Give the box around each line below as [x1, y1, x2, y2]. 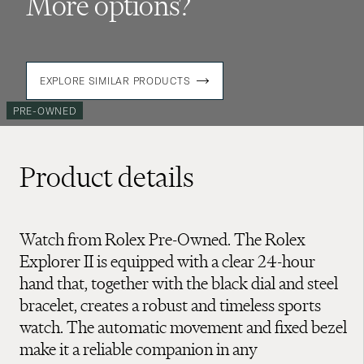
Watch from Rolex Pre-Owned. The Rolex [19, 228, 305, 251]
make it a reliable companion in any [19, 338, 258, 361]
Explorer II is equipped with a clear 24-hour [19, 250, 315, 273]
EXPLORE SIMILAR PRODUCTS [40, 75, 191, 88]
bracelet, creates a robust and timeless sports [19, 294, 321, 317]
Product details [19, 160, 194, 195]
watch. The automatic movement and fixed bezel [19, 316, 347, 339]
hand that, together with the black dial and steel [19, 272, 338, 295]
